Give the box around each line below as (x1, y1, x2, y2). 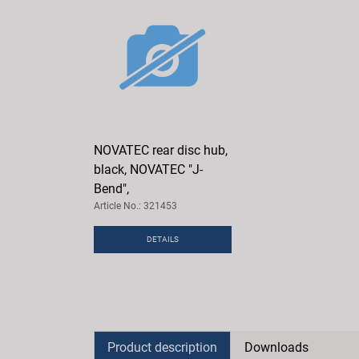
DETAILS (146, 235, 179, 244)
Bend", (94, 181, 129, 197)
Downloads (244, 340, 309, 356)
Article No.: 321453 (94, 200, 177, 212)
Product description (107, 340, 217, 356)
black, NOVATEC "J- (94, 162, 203, 178)
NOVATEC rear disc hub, (94, 143, 228, 159)
